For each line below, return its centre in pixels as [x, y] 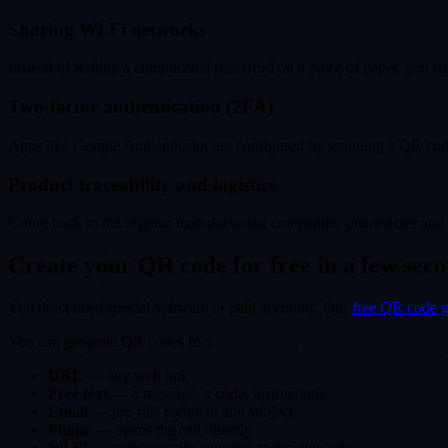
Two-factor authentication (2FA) [140, 107]
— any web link [136, 376]
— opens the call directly [171, 430]
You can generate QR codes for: [109, 342]
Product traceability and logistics [142, 184]
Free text [78, 394]
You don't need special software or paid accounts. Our [180, 308]
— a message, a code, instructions [216, 394]
